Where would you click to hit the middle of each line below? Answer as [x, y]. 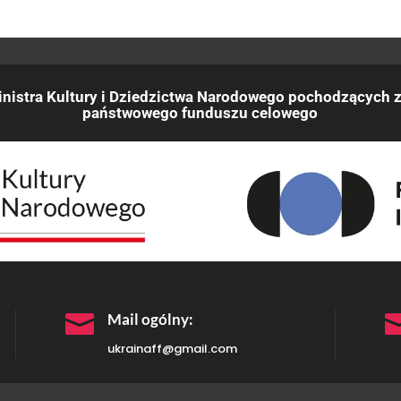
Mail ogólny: [151, 319]
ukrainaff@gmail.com [173, 348]
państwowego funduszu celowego [200, 113]
